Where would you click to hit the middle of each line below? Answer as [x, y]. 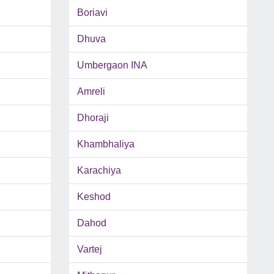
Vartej [89, 250]
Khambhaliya [106, 144]
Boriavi [92, 13]
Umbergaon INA [112, 65]
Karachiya [99, 171]
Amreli [91, 92]
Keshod [94, 197]
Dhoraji [93, 118]
